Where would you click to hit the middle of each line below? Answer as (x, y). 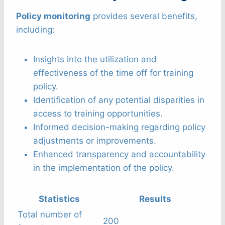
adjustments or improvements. (95, 140)
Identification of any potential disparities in (119, 100)
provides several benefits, (144, 16)
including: (35, 29)
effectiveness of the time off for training (113, 73)
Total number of (50, 214)
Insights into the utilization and (95, 59)
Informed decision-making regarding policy (119, 127)
